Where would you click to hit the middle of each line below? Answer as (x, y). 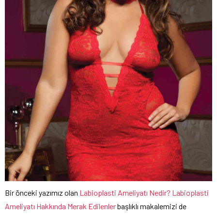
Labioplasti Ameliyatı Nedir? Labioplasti (144, 193)
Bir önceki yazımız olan (42, 193)
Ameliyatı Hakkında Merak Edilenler (60, 206)
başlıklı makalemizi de (151, 206)
